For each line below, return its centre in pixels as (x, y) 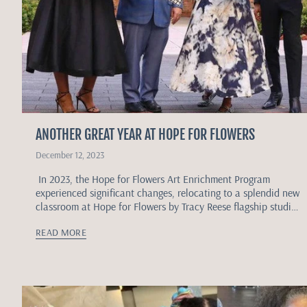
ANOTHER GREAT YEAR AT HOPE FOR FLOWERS (145, 134)
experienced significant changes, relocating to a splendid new (168, 192)
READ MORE (61, 232)
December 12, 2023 (70, 154)
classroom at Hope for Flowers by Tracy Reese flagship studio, (168, 206)
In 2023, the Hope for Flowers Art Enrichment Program (153, 179)
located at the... (70, 220)
